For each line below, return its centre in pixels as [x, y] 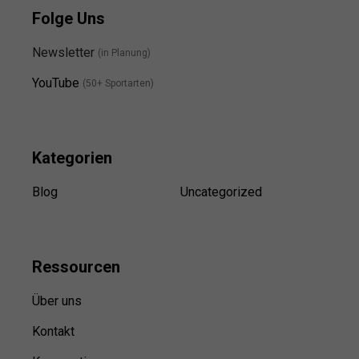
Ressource [72, 266]
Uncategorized [221, 192]
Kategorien [72, 157]
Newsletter [65, 52]
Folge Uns [69, 18]
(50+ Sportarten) [118, 84]
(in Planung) [124, 53]
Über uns [57, 301]
